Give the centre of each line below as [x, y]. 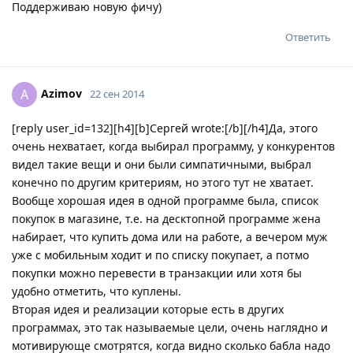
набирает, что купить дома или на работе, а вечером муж [170, 236]
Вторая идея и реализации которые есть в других [148, 309]
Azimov [61, 93]
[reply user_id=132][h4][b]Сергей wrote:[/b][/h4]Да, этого [165, 128]
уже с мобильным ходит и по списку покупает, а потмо [160, 255]
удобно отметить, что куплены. [97, 291]
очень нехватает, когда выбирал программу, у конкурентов [173, 146]
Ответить [308, 37]
